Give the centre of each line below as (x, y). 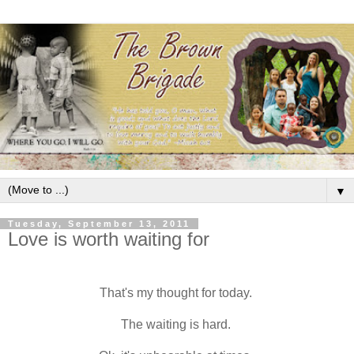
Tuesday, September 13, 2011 (99, 223)
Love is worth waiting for (109, 239)
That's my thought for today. (177, 292)
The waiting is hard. (177, 324)
